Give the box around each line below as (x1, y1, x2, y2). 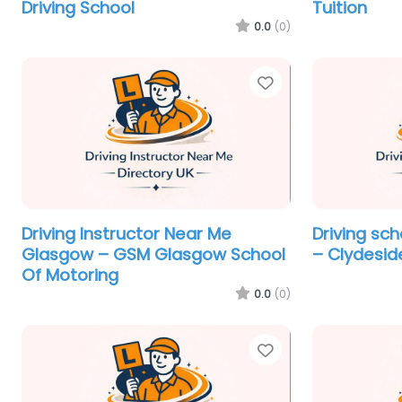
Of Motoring (22, 263, 118, 286)
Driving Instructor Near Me (22, 222, 232, 245)
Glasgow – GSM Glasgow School (22, 242, 285, 266)
